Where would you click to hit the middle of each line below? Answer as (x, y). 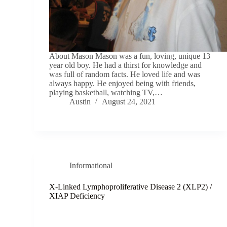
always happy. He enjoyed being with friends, (123, 83)
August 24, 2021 (129, 101)
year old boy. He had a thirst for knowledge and (126, 65)
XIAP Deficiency (77, 196)
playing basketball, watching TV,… (106, 92)
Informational (91, 165)
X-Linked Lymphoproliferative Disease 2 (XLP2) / (131, 186)
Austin (80, 101)
